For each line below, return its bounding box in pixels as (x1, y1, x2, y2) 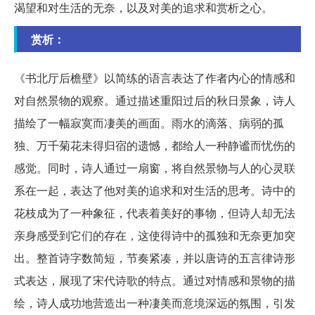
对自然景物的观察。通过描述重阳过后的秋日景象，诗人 (14, 92, 295, 109)
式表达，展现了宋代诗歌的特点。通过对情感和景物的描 (14, 272, 295, 289)
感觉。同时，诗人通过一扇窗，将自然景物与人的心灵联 (14, 160, 295, 176)
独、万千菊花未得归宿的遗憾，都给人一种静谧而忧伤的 (14, 137, 295, 154)
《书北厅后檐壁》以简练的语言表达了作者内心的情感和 (14, 70, 295, 86)
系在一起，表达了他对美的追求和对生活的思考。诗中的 (14, 182, 295, 199)
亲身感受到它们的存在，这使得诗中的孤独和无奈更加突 (14, 227, 295, 244)
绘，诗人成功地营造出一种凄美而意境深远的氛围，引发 (14, 295, 295, 311)
